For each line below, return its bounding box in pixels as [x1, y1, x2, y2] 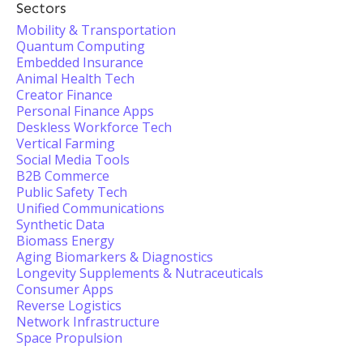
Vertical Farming [16, 135, 115, 152]
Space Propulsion [16, 329, 122, 347]
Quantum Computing [16, 37, 145, 55]
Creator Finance [16, 86, 113, 104]
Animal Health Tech [16, 70, 135, 88]
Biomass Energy [16, 232, 114, 250]
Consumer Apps [16, 280, 113, 298]
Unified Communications [16, 199, 164, 217]
